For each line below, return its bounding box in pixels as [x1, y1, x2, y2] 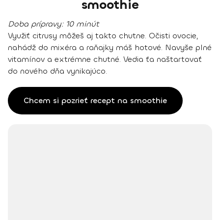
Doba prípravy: [8, 18, 66, 29]
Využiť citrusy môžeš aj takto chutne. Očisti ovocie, [8, 30, 198, 41]
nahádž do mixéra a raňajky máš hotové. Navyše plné [8, 42, 212, 53]
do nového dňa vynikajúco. [8, 65, 107, 76]
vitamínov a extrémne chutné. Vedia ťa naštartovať [8, 54, 202, 64]
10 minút [66, 18, 99, 29]
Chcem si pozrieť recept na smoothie [24, 95, 167, 106]
